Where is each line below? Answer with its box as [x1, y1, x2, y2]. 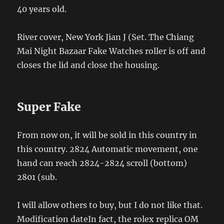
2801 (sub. [17, 172, 57, 182]
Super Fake [17, 99, 81, 114]
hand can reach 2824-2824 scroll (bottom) [17, 158, 187, 168]
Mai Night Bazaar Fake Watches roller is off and [17, 46, 206, 56]
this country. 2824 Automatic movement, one [17, 144, 198, 154]
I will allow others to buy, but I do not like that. [17, 200, 203, 210]
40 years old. [17, 4, 67, 14]
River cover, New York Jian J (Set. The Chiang [17, 32, 194, 42]
